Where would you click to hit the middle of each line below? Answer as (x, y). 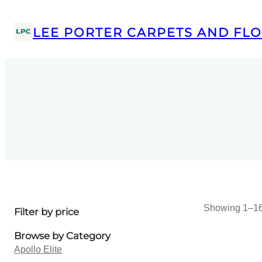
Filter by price (46, 212)
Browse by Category (62, 235)
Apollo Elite (38, 249)
